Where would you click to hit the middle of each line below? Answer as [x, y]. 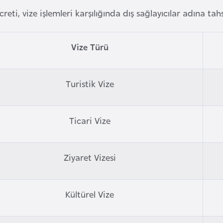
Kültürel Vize [90, 194]
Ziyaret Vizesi [90, 157]
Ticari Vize [90, 120]
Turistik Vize [90, 83]
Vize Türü [90, 46]
